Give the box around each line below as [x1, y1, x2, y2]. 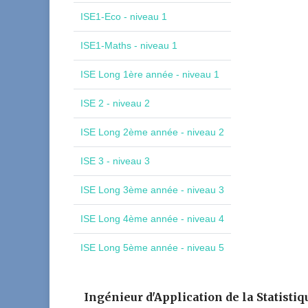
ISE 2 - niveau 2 [80, 98, 150, 109]
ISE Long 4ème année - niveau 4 [80, 213, 224, 224]
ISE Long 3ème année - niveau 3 [80, 184, 224, 195]
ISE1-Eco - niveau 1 [80, 11, 167, 22]
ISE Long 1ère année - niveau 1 [80, 69, 219, 80]
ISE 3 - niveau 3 [80, 155, 150, 166]
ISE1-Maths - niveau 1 [80, 40, 177, 51]
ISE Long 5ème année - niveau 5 [80, 242, 224, 253]
